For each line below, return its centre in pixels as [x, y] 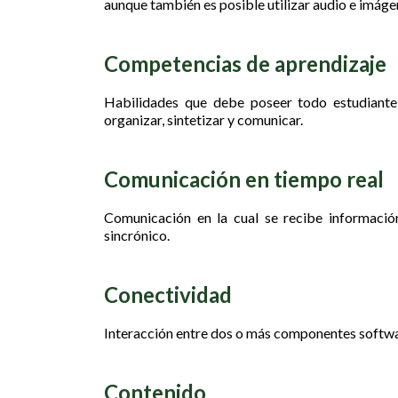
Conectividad [168, 295]
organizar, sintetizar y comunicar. [203, 119]
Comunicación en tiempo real [244, 179]
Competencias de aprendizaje [245, 64]
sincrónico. [137, 235]
